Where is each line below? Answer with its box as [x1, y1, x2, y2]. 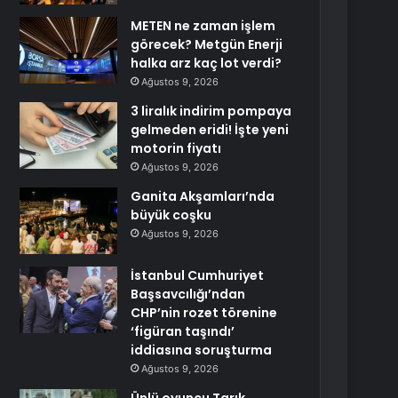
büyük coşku [131, 206, 212, 224]
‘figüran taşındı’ [131, 322, 235, 340]
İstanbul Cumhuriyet [131, 267, 265, 284]
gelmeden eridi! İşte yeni [131, 121, 290, 139]
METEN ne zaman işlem [131, 17, 276, 35]
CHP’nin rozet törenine [131, 304, 278, 322]
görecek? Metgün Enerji [131, 36, 283, 53]
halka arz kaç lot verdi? [131, 54, 283, 72]
